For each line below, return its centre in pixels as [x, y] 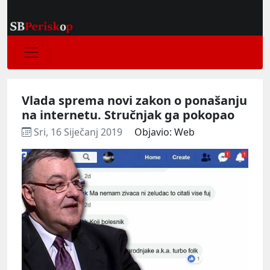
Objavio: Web [165, 132]
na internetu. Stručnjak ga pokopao [128, 115]
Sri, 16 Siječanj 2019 [78, 132]
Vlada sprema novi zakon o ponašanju [134, 100]
